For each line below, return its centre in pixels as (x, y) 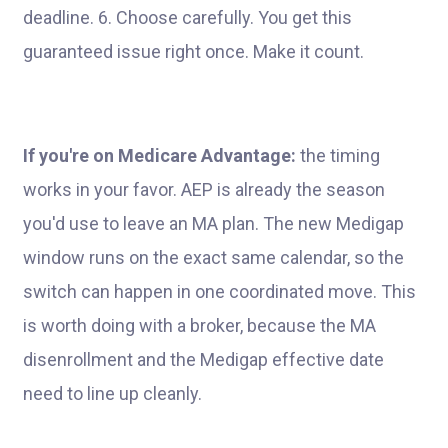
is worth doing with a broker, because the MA (199, 325)
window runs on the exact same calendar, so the (213, 257)
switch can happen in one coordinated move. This (219, 291)
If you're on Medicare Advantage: (159, 155)
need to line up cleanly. (112, 393)
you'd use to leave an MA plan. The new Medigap (213, 223)
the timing (338, 155)
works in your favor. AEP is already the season (204, 189)
